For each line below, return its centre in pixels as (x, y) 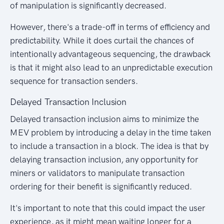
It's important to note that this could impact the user (108, 208)
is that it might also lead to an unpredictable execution (111, 68)
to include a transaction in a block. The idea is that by (109, 146)
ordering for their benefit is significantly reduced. (101, 187)
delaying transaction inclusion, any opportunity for (104, 160)
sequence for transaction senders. (74, 81)
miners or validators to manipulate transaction (97, 173)
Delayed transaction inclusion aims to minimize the (104, 119)
